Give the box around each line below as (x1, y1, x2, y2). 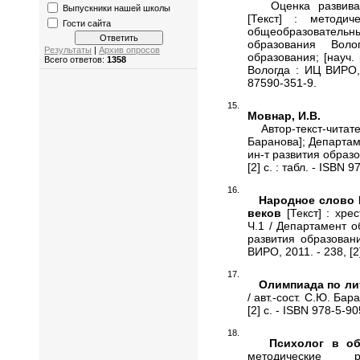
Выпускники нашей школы (63, 2, 170, 13)
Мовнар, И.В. (247, 108, 321, 122)
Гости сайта (63, 18, 111, 28)
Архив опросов (99, 45, 160, 55)
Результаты (44, 45, 92, 55)
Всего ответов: (44, 55, 107, 65)
